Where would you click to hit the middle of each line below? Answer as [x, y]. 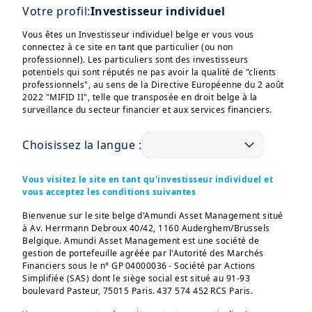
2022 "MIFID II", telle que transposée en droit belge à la [140, 97]
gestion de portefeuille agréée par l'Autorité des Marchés [143, 253]
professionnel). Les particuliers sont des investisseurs [135, 59]
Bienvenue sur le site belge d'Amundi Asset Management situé [153, 215]
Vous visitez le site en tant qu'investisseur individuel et [148, 179]
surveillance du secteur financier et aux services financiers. [147, 109]
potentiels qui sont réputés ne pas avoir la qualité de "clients [149, 72]
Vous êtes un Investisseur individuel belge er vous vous [138, 34]
